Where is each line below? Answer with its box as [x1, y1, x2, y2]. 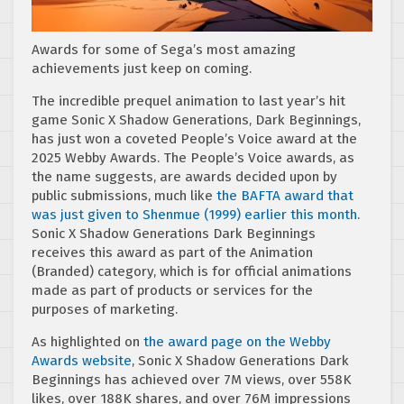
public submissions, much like [32, 187, 216, 204]
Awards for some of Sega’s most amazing [32, 41, 296, 58]
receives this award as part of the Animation [32, 243, 313, 261]
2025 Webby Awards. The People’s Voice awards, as [32, 149, 354, 166]
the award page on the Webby [143, 333, 331, 350]
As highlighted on [32, 333, 143, 350]
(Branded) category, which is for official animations [32, 262, 352, 280]
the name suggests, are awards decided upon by [32, 168, 337, 185]
